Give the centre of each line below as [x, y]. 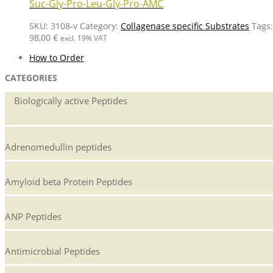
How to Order [57, 57]
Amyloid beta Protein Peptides [69, 181]
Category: [100, 26]
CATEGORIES [31, 77]
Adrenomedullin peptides [58, 147]
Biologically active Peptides [71, 100]
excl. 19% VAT [84, 38]
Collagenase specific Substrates [185, 26]
